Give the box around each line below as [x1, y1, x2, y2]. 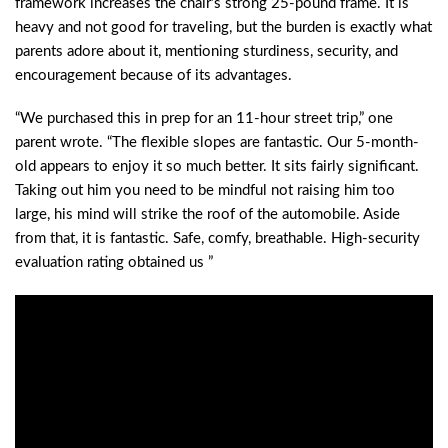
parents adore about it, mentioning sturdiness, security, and [15, 43, 398, 59]
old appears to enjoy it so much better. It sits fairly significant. [15, 159, 419, 175]
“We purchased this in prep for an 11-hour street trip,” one [15, 111, 393, 127]
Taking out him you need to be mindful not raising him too [15, 183, 395, 199]
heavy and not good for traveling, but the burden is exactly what [15, 19, 432, 35]
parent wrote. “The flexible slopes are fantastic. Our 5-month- [15, 135, 419, 151]
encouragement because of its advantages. [15, 67, 292, 83]
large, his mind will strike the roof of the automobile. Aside [15, 207, 400, 223]
